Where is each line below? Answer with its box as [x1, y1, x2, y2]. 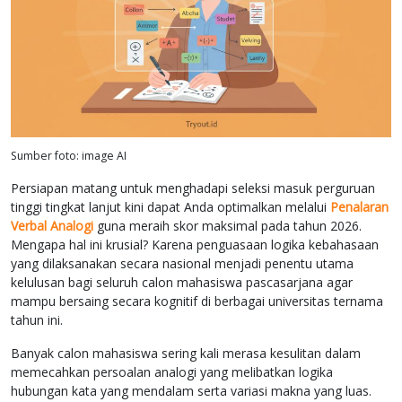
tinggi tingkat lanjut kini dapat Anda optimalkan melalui [11, 198, 330, 216]
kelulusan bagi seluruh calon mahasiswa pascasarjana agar [11, 274, 353, 292]
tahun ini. [11, 311, 63, 329]
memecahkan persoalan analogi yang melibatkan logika [11, 363, 333, 381]
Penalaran [330, 198, 389, 216]
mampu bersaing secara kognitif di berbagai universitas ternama [11, 293, 383, 310]
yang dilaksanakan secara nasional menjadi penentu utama [11, 255, 354, 273]
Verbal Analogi [11, 217, 93, 235]
